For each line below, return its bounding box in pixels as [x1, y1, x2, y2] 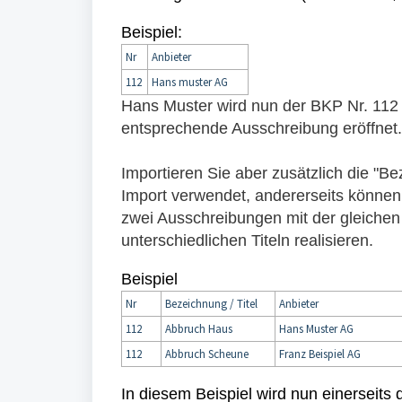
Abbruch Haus [165, 321, 232, 336]
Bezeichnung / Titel [165, 296, 258, 311]
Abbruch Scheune [165, 346, 249, 362]
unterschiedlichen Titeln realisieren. [121, 232, 373, 249]
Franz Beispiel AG [279, 346, 361, 362]
